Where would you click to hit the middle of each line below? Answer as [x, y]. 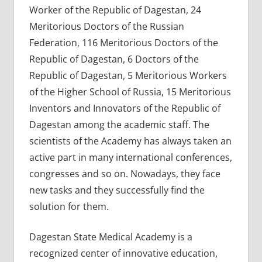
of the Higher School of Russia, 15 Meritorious [130, 92]
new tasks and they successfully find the [117, 190]
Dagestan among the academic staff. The [119, 124]
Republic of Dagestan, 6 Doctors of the [114, 59]
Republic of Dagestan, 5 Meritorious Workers [128, 75]
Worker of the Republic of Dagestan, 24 [115, 10]
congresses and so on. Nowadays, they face [125, 173]
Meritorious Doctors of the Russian [106, 26]
